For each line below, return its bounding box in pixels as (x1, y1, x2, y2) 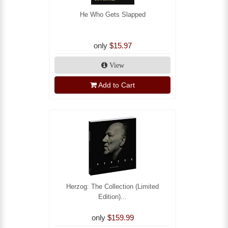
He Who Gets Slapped (79, 11, 146, 19)
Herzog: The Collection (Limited (66, 183, 159, 191)
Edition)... (98, 193, 127, 201)
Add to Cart (98, 81, 135, 90)
